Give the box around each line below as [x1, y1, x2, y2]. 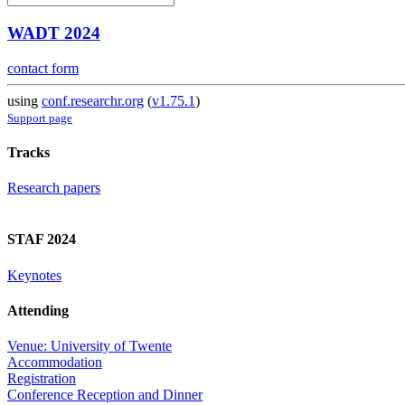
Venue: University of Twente [7, 338, 172, 354]
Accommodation [7, 354, 102, 371]
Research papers [7, 180, 100, 196]
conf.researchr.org [42, 92, 144, 108]
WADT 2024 [7, 23, 100, 42]
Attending [7, 302, 69, 318]
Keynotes [7, 267, 61, 283]
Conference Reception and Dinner [7, 387, 202, 403]
